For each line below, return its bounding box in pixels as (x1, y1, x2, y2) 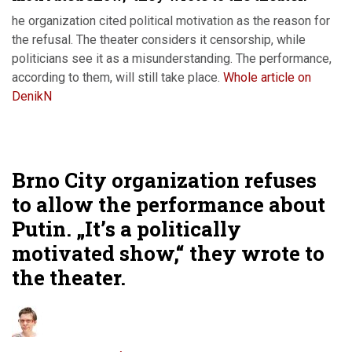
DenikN (12, 89, 52, 104)
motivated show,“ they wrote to (12, 240, 324, 266)
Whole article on (223, 70, 311, 85)
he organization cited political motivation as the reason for (12, 13, 330, 28)
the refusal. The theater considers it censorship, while (12, 32, 306, 47)
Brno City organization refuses (12, 167, 317, 193)
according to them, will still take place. (12, 70, 223, 85)
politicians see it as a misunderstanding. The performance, (12, 51, 332, 66)
